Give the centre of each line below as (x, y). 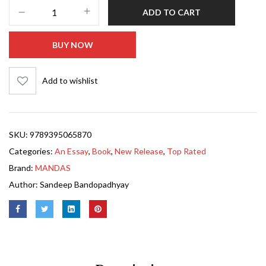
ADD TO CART (172, 12)
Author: (24, 184)
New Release (139, 151)
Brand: (22, 167)
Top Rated (186, 151)
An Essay (72, 151)
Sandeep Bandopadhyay (84, 184)
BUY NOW (72, 45)
